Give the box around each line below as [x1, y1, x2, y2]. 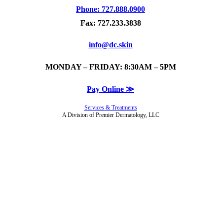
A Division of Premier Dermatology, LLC [62, 111, 159, 119]
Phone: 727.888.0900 [76, 5, 145, 14]
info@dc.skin [88, 40, 133, 49]
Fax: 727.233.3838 [80, 19, 141, 28]
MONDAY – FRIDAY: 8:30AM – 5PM [45, 62, 176, 71]
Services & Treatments [84, 104, 137, 111]
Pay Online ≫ [87, 85, 134, 93]
